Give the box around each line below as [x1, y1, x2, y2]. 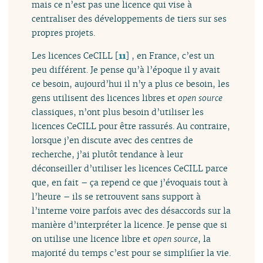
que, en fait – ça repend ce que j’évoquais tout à [32, 176, 228, 188]
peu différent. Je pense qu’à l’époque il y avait [32, 63, 221, 75]
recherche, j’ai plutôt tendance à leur [32, 148, 184, 160]
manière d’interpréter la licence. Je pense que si [32, 218, 228, 230]
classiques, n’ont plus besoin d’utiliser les [32, 106, 204, 117]
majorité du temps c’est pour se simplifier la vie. [32, 247, 231, 258]
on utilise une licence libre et [32, 232, 154, 244]
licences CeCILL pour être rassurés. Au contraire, [32, 120, 231, 131]
